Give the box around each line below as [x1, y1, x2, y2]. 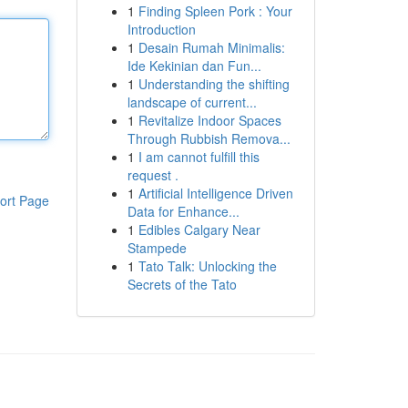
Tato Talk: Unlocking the [138, 257, 277, 275]
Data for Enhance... [127, 202, 240, 220]
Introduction [127, 20, 196, 38]
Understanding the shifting [138, 75, 290, 93]
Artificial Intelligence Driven [138, 184, 293, 202]
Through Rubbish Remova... [127, 129, 291, 148]
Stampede [127, 239, 187, 257]
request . [127, 166, 178, 184]
